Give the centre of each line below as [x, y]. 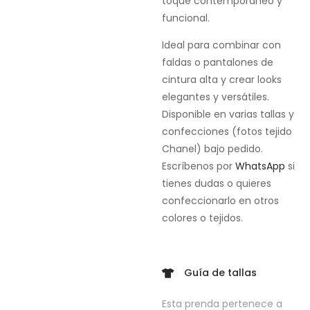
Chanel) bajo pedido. [212, 149]
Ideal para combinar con [221, 45]
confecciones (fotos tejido [227, 132]
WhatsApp [260, 166]
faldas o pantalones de [217, 63]
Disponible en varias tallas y [228, 115]
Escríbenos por [198, 166]
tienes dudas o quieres [216, 184]
